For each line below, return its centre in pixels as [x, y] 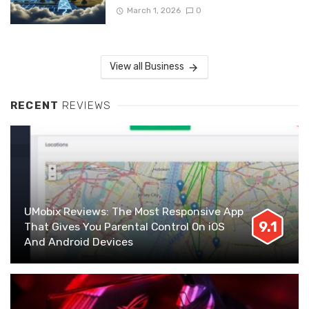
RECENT [36, 106]
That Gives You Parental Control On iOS [124, 227]
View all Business [147, 67]
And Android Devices [79, 242]
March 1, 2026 [153, 11]
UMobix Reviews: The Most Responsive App [134, 212]
